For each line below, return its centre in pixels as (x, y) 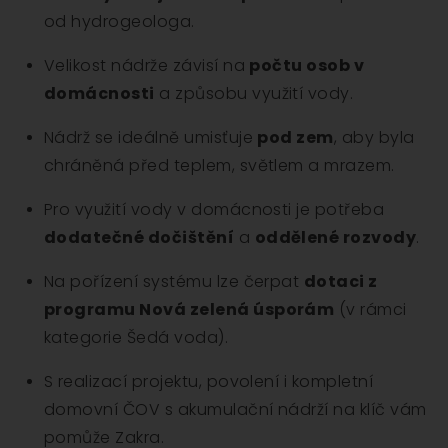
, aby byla (374, 138)
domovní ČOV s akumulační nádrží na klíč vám (235, 410)
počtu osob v (307, 66)
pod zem (295, 138)
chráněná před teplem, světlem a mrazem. (219, 166)
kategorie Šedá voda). (136, 338)
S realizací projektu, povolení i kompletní (209, 382)
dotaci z (340, 282)
